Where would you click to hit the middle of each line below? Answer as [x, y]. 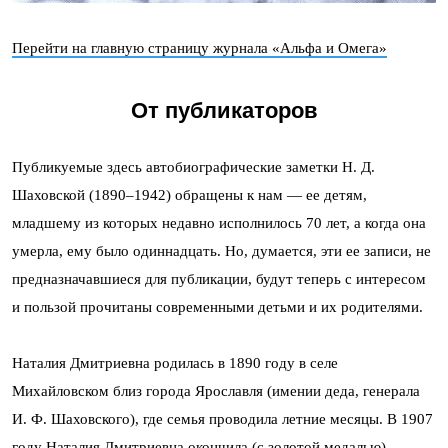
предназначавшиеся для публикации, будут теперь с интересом [219, 279]
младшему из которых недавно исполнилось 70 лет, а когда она [219, 223]
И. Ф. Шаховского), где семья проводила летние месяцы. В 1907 [222, 419]
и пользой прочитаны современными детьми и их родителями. [217, 307]
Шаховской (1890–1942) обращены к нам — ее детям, [189, 195]
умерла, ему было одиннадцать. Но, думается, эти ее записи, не [221, 251]
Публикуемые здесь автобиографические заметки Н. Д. [193, 167]
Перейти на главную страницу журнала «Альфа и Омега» [199, 48]
